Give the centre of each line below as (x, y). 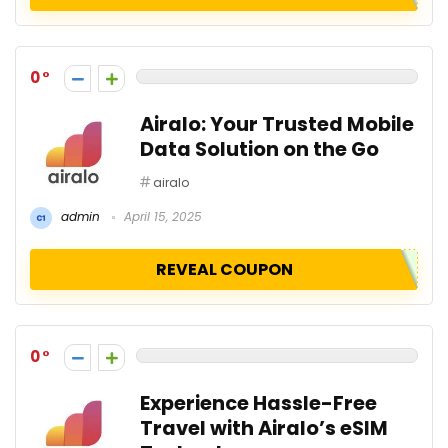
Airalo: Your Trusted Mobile (277, 124)
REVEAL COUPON (224, 269)
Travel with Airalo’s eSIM (264, 428)
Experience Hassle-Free (258, 403)
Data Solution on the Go (259, 149)
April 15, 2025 (161, 216)
